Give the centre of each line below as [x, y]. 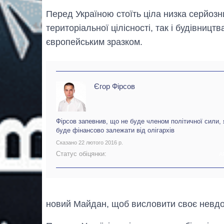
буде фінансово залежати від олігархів [115, 130]
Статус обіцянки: [81, 154]
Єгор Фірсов [114, 86]
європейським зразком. [94, 42]
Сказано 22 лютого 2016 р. [89, 142]
